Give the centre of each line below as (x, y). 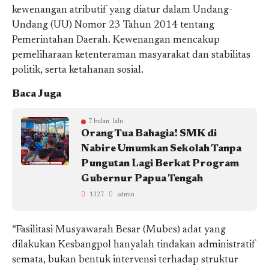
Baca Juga (37, 94)
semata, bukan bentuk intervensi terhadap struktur (125, 260)
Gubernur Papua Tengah (142, 179)
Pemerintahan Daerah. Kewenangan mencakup (116, 40)
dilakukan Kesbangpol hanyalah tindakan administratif (134, 245)
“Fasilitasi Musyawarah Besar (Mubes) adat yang (119, 230)
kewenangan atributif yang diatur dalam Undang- (122, 10)
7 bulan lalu (106, 121)
